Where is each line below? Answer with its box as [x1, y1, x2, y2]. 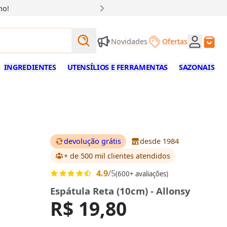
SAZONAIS [179, 62, 215, 72]
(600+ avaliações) [115, 169, 168, 179]
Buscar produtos [95, 28, 161, 41]
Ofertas [162, 36, 187, 47]
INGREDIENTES [4, 62, 56, 72]
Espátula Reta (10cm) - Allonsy [50, 184, 191, 197]
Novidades [110, 36, 147, 47]
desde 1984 [139, 136, 179, 146]
